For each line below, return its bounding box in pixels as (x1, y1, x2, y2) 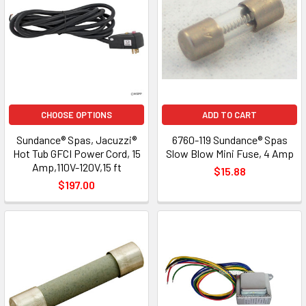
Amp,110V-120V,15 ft (31, 161, 122, 173)
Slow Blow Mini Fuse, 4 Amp (165, 147, 294, 160)
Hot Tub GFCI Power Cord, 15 (12, 147, 141, 160)
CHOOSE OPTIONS (41, 109, 112, 120)
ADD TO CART (202, 109, 257, 120)
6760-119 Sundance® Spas (171, 133, 288, 146)
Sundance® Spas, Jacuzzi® (16, 133, 137, 146)
